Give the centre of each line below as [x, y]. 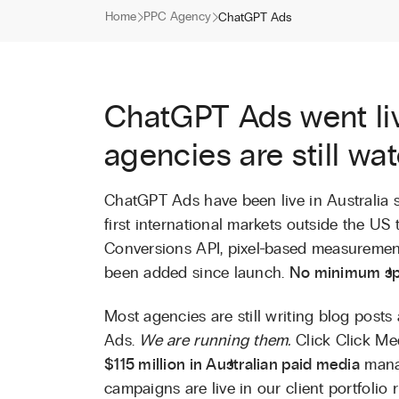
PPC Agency [177, 16]
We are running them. [215, 341]
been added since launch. [197, 273]
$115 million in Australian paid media [232, 365]
